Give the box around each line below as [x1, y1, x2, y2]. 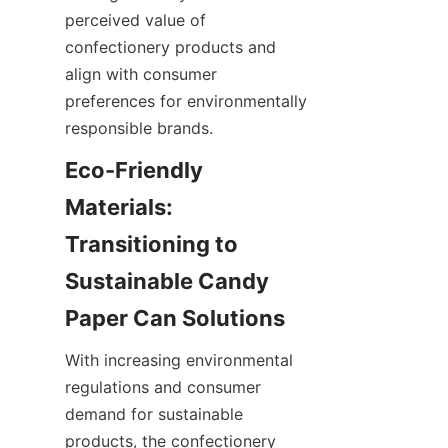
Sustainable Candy [65, 267, 269, 294]
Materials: [65, 193, 173, 220]
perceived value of [65, 9, 206, 30]
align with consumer [65, 63, 217, 84]
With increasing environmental [65, 349, 293, 370]
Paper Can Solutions [65, 304, 285, 331]
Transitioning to [65, 230, 238, 257]
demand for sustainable [65, 403, 243, 424]
